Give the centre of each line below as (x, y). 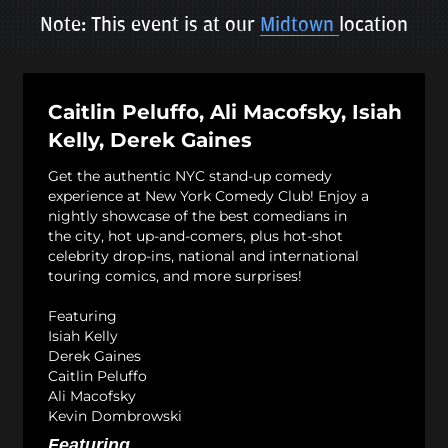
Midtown (299, 24)
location (373, 24)
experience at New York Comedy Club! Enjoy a (208, 195)
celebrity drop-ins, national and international (203, 255)
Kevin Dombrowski (115, 415)
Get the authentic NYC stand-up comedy (190, 175)
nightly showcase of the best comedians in (197, 215)
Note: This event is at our (150, 24)
